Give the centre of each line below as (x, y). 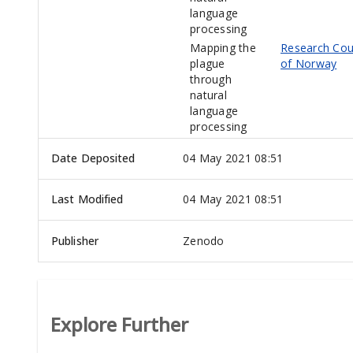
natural (208, 95)
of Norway (309, 64)
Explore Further (119, 325)
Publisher (75, 241)
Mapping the (223, 48)
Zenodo (204, 241)
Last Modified (87, 199)
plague (208, 64)
